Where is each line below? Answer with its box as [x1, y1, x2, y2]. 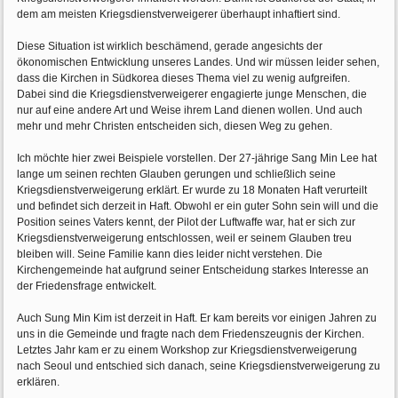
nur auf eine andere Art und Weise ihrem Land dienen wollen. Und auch [17, 104, 363, 117]
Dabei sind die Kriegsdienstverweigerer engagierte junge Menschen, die [17, 88, 368, 101]
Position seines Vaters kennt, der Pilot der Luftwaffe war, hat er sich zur [17, 216, 356, 229]
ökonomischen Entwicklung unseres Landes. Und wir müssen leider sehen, [17, 56, 380, 69]
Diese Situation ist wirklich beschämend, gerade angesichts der [17, 40, 323, 53]
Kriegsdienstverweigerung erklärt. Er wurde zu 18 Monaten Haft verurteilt [17, 184, 368, 197]
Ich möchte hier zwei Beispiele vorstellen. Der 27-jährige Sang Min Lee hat [17, 152, 378, 165]
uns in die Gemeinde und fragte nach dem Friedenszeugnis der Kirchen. [17, 328, 365, 341]
